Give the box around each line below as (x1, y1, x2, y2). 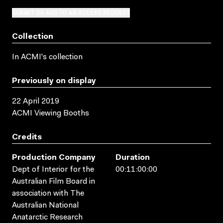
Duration (115, 153, 150, 162)
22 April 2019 (12, 97, 59, 106)
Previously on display (12, 77, 96, 85)
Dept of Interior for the (12, 165, 94, 174)
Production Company (12, 153, 96, 162)
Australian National (12, 201, 79, 210)
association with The (12, 189, 84, 198)
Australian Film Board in (12, 177, 95, 186)
